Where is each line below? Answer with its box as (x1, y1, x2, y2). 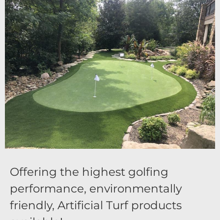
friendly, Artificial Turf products (10, 198, 182, 213)
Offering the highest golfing (10, 165, 168, 179)
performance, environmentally (10, 182, 182, 196)
